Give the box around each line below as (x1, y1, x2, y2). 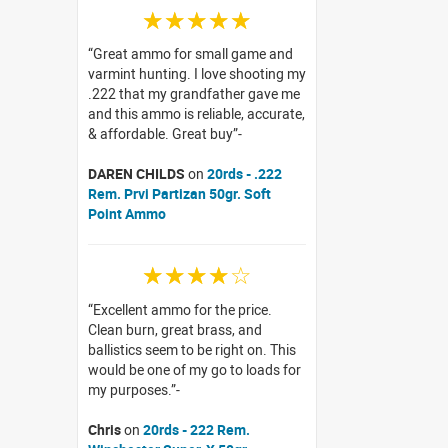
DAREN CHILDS (88, 163, 185, 183)
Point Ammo (88, 203, 166, 223)
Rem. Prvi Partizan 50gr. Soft (88, 183, 271, 203)
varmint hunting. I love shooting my (88, 63, 306, 83)
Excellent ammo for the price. (93, 299, 272, 319)
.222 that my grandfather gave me (88, 83, 300, 103)
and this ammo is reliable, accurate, (88, 103, 305, 123)
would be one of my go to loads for (88, 359, 301, 379)
